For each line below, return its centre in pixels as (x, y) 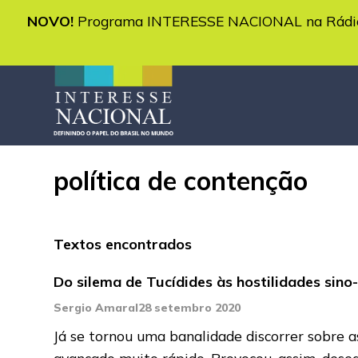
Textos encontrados (123, 244)
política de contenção (181, 180)
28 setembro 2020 (190, 307)
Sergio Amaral (96, 307)
